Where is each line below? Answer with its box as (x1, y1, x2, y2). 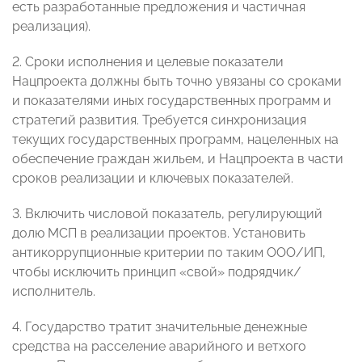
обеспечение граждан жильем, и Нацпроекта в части (12, 151, 343, 167)
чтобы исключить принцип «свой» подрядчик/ (12, 264, 301, 280)
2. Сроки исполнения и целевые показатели (12, 54, 284, 70)
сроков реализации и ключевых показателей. (12, 170, 293, 187)
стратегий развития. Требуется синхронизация (12, 112, 306, 128)
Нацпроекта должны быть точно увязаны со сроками (12, 74, 342, 90)
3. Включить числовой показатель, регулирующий (12, 206, 322, 222)
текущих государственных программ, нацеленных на (12, 132, 339, 148)
